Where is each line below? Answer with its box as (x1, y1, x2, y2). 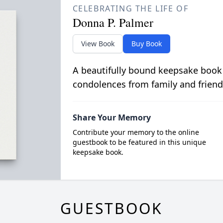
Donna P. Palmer (72, 14, 153, 30)
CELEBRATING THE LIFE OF (72, 3, 189, 14)
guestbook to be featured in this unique (72, 137, 206, 147)
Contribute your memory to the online (72, 127, 199, 137)
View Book (81, 39, 114, 48)
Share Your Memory (72, 112, 151, 123)
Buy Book (131, 39, 162, 48)
